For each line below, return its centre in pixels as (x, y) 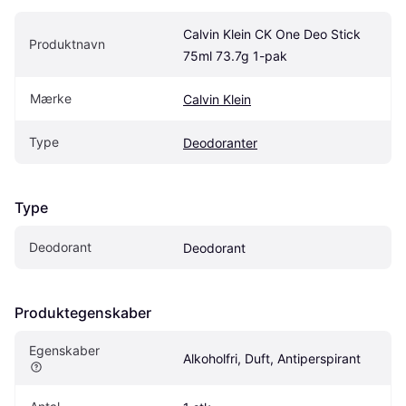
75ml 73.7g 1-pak (235, 55)
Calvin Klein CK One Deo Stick (272, 34)
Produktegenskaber (83, 312)
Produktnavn (67, 43)
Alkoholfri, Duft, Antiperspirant (272, 358)
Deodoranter (220, 142)
